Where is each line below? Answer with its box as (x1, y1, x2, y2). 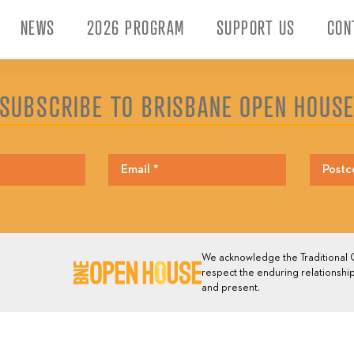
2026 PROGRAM (86, 16, 185, 40)
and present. (201, 282, 261, 293)
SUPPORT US (216, 16, 296, 40)
